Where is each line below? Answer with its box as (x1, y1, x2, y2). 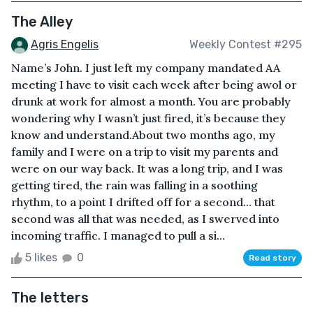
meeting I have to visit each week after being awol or (11, 77, 297, 92)
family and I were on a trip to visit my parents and (11, 144, 278, 159)
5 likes (22, 250, 60, 264)
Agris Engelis (31, 38, 99, 52)
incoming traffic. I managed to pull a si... (11, 228, 225, 242)
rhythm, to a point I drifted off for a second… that (11, 194, 275, 209)
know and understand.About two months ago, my (11, 127, 275, 142)
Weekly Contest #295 (189, 38, 302, 52)
